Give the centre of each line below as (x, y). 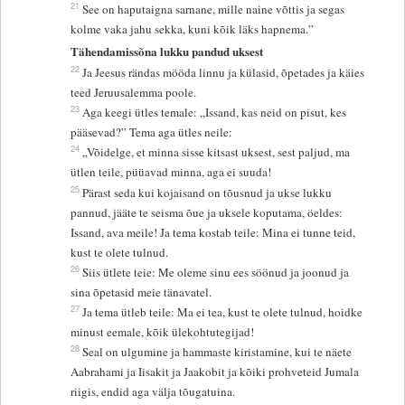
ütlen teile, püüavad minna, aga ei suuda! (171, 171)
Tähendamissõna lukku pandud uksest (167, 51)
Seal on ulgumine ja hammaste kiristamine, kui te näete (217, 351)
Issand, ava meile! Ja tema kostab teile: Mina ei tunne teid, (213, 232)
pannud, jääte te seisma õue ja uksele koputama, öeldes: (207, 212)
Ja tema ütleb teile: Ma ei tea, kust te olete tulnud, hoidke (223, 311)
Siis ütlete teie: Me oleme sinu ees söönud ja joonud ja (216, 272)
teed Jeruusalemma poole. (134, 92)
